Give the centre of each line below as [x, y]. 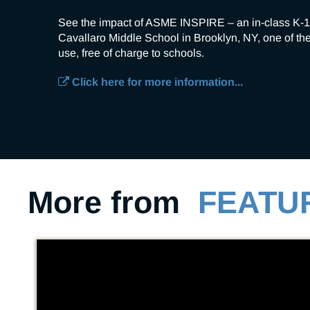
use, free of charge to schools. [131, 53]
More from [113, 203]
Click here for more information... [156, 82]
